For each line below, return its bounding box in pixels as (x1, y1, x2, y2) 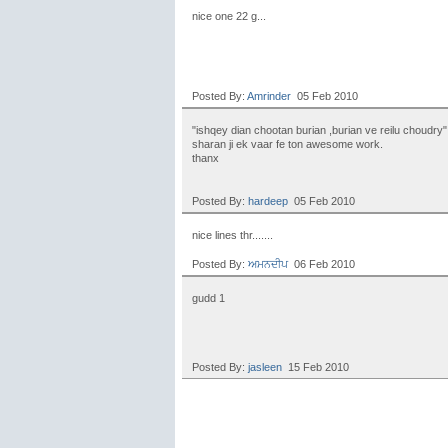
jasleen (248, 361, 282, 373)
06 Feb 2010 (288, 258, 355, 270)
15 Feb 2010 (282, 361, 349, 373)
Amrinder (247, 90, 291, 102)
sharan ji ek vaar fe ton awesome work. (192, 138, 383, 150)
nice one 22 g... (192, 10, 266, 22)
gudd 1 (192, 292, 225, 304)
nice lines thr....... (192, 229, 273, 241)
